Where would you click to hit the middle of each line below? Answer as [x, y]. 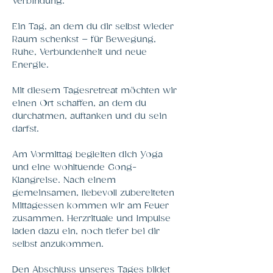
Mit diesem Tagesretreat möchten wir [96, 90]
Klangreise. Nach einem [66, 180]
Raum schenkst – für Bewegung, [86, 39]
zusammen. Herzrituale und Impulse [93, 218]
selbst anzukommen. [59, 244]
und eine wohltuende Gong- [74, 167]
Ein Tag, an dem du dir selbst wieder [94, 27]
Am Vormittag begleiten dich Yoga [89, 154]
